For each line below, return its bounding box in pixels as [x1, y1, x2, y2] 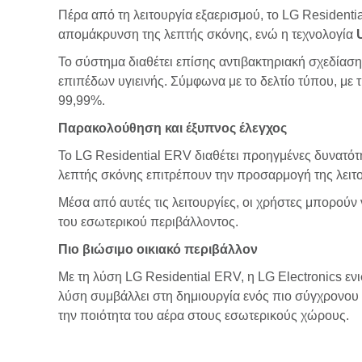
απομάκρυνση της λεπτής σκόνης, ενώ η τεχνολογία [58, 27, 356, 41]
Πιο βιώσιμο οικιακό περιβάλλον [58, 242, 258, 256]
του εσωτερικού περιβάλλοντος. [58, 215, 238, 229]
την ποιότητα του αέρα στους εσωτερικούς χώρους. [58, 309, 349, 322]
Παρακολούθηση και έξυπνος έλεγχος [58, 121, 287, 135]
